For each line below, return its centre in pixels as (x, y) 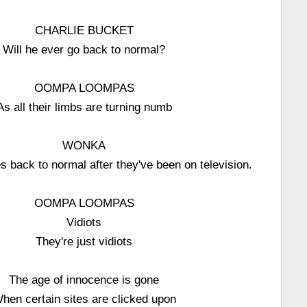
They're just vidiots (84, 241)
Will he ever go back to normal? (84, 49)
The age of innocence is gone (84, 280)
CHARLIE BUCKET (84, 30)
